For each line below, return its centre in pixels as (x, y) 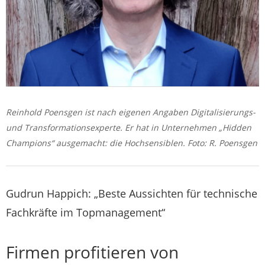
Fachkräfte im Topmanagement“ (85, 212)
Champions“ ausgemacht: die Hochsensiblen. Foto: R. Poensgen (132, 143)
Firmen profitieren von (92, 252)
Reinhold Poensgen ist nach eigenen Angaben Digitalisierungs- (131, 112)
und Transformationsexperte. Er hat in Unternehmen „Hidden (129, 127)
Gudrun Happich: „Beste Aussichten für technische (132, 193)
